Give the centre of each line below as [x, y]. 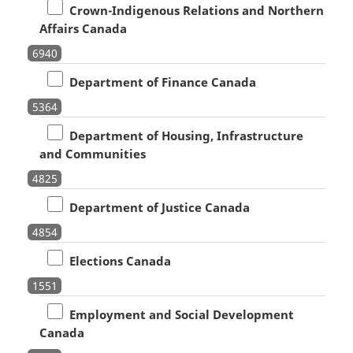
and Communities [92, 153]
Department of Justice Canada [156, 207]
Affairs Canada [83, 28]
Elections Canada [117, 260]
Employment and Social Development [178, 314]
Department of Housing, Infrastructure [183, 135]
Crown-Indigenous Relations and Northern [193, 10]
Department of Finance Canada [159, 82]
